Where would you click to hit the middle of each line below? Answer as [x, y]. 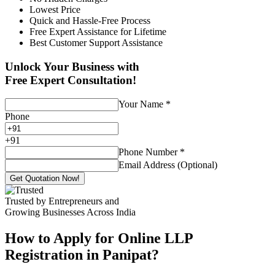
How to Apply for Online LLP [99, 238]
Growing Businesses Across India [70, 212]
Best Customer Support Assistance [96, 42]
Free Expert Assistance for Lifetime [98, 31]
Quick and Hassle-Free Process [90, 20]
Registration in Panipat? [82, 255]
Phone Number [149, 152]
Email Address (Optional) [168, 165]
